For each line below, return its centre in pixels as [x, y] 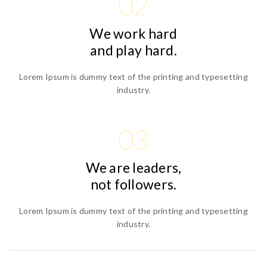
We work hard [133, 33]
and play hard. [133, 50]
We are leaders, [133, 167]
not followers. [133, 184]
